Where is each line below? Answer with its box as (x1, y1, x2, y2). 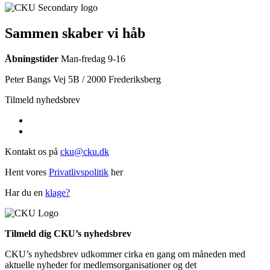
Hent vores (5, 166, 49, 177)
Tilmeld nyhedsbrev (5, 94, 80, 105)
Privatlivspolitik (49, 166, 108, 177)
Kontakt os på (5, 146, 60, 157)
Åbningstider (5, 53, 58, 64)
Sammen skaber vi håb (5, 25, 145, 41)
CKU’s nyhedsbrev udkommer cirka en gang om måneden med (5, 248, 245, 259)
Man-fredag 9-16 (58, 53, 125, 64)
